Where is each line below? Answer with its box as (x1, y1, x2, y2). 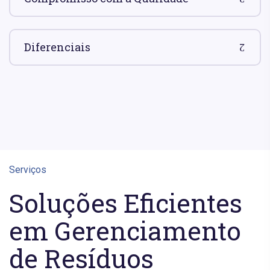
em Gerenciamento (9, 213, 241, 247)
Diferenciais (24, 39, 90, 54)
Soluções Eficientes (9, 186, 242, 219)
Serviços (9, 163, 46, 175)
